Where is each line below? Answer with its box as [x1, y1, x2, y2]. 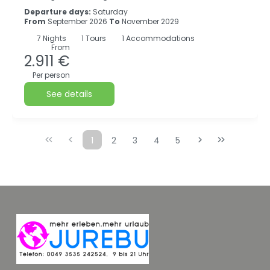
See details [46, 88, 92, 100]
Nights [42, 33, 66, 43]
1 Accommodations [119, 33, 195, 43]
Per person [33, 70, 70, 80]
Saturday [93, 7, 128, 17]
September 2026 [46, 16, 109, 27]
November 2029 [120, 16, 179, 27]
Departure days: [24, 7, 93, 17]
